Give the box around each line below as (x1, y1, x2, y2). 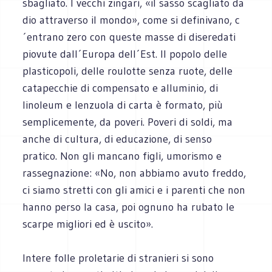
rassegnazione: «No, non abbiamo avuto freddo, (22, 166, 246, 180)
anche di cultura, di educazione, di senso (22, 132, 212, 146)
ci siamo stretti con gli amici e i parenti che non (22, 183, 246, 197)
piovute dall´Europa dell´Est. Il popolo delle (22, 47, 228, 61)
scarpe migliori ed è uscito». (22, 217, 154, 231)
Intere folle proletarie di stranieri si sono (22, 251, 214, 265)
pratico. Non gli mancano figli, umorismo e (22, 149, 222, 163)
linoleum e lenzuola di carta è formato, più (22, 98, 223, 112)
